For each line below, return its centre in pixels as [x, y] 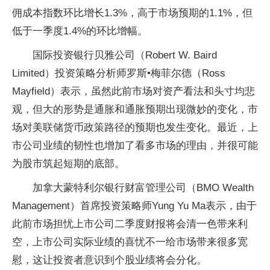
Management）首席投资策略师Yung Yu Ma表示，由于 [134, 206]
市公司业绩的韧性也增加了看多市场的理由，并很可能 [135, 146]
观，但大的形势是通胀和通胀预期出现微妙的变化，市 [135, 110]
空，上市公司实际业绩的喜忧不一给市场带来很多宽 [130, 242]
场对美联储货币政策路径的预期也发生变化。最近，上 [135, 128]
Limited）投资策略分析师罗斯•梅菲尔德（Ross [119, 74]
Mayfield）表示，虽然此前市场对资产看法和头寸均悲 [133, 92]
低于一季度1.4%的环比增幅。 [80, 31]
